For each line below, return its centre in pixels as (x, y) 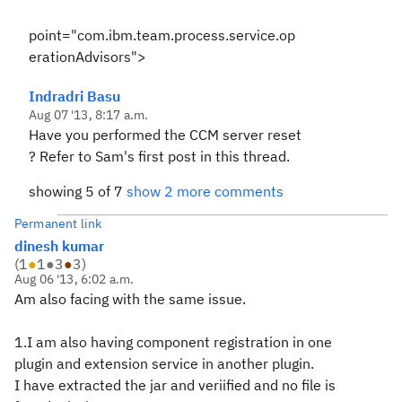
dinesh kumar (59, 246)
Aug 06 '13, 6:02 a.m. (74, 279)
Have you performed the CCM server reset (165, 135)
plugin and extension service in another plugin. (164, 363)
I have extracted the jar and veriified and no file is (175, 385)
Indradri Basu (74, 96)
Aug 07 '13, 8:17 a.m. (89, 115)
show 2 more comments (205, 191)
